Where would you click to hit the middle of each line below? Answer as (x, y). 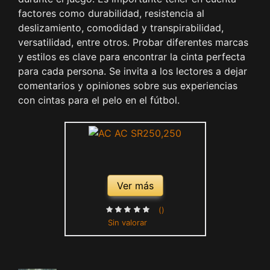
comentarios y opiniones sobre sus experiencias (128, 85)
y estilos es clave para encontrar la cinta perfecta (132, 56)
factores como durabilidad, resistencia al (111, 13)
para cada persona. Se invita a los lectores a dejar (133, 71)
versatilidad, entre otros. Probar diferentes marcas (133, 42)
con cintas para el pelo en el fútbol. (99, 100)
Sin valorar (127, 222)
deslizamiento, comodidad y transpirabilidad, (121, 27)
